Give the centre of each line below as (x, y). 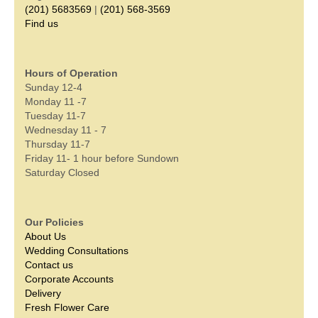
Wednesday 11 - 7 (66, 130)
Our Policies (54, 222)
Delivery (43, 293)
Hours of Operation (71, 73)
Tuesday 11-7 (55, 115)
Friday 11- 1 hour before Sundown (102, 158)
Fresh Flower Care (67, 307)
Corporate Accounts (69, 279)
